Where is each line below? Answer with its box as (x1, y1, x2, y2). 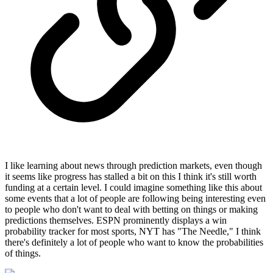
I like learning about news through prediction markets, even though (5, 160, 262, 171)
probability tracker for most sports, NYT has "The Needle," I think (5, 226, 261, 237)
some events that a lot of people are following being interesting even (5, 193, 266, 204)
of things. (5, 248, 41, 259)
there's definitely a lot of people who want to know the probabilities (5, 237, 263, 248)
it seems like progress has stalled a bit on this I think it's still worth (5, 171, 257, 182)
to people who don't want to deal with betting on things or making (5, 204, 258, 215)
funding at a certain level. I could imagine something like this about (5, 182, 262, 193)
